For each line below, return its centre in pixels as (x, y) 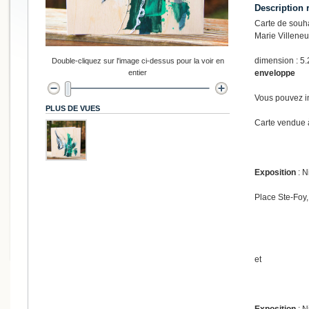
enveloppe (275, 73)
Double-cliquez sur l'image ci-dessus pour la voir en (138, 60)
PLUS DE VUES (73, 108)
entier (138, 72)
